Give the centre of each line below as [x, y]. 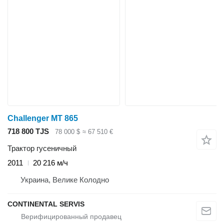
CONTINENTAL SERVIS [46, 204]
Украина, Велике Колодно [65, 180]
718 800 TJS [28, 131]
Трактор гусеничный [42, 148]
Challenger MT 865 [43, 118]
